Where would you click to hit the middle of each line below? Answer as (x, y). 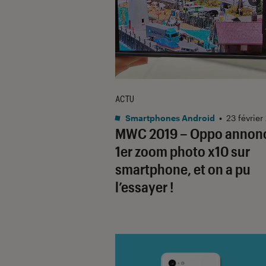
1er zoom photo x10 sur (183, 151)
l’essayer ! (145, 186)
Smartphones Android (169, 118)
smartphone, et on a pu (183, 169)
